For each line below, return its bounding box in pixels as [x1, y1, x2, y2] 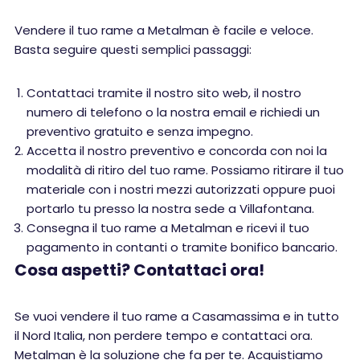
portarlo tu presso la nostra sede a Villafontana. [27, 200, 314, 217]
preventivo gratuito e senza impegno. [27, 123, 253, 140]
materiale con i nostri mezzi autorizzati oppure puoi [27, 181, 335, 198]
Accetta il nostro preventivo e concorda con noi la [27, 142, 327, 159]
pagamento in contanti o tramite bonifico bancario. [27, 239, 337, 256]
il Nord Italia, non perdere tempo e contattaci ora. [14, 327, 313, 344]
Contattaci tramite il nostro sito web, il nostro [27, 84, 301, 101]
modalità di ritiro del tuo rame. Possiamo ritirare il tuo [27, 162, 344, 178]
